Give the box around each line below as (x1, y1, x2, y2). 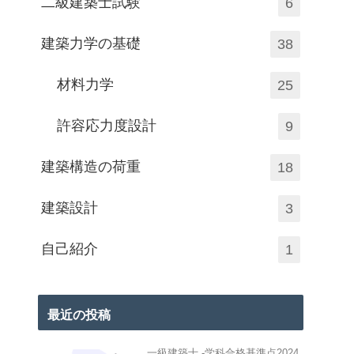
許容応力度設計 (57, 117, 156, 134)
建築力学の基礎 (41, 35, 141, 51)
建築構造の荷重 (41, 158, 141, 175)
